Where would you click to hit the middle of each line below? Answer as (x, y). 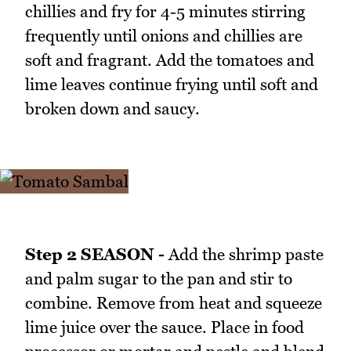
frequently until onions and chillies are (164, 35)
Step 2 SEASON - (95, 255)
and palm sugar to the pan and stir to (159, 279)
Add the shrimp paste (244, 255)
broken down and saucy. (112, 108)
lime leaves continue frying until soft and (172, 84)
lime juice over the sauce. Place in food (165, 327)
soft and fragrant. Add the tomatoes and (170, 60)
